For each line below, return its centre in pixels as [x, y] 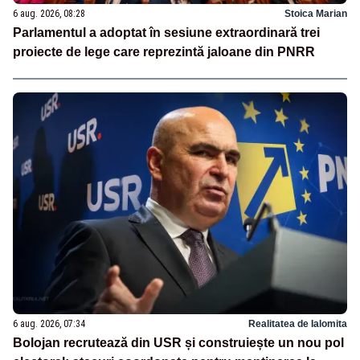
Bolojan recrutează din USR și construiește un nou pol [178, 343]
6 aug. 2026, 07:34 [49, 324]
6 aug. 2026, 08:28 [49, 13]
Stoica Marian [316, 13]
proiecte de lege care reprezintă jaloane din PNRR [164, 51]
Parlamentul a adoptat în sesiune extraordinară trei [166, 32]
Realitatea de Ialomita [298, 324]
